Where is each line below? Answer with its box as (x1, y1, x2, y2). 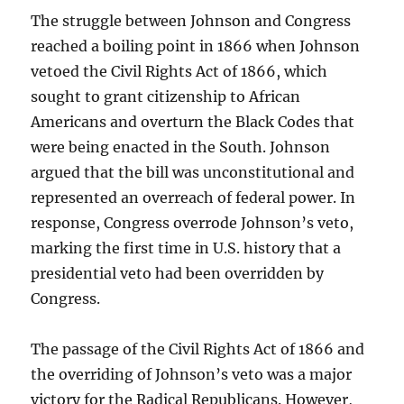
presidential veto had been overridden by (31, 264, 325, 283)
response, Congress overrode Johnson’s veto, (31, 214, 354, 233)
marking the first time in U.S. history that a (31, 239, 342, 258)
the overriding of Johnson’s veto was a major (31, 365, 353, 384)
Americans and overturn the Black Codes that (31, 113, 355, 132)
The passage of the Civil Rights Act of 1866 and (31, 340, 365, 359)
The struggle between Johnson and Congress (31, 12, 352, 31)
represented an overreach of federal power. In (31, 188, 356, 207)
